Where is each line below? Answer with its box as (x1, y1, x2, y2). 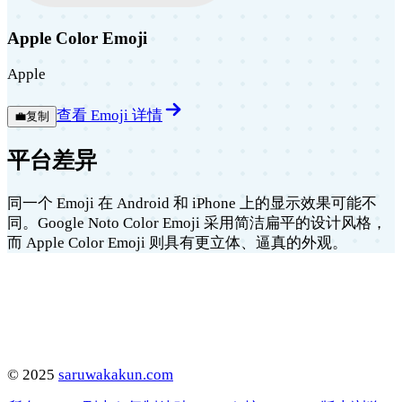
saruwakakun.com (58, 365, 173, 383)
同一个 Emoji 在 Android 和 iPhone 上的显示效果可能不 (7, 194, 377, 212)
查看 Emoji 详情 (57, 106, 162, 124)
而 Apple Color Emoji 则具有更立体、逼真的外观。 (7, 233, 347, 251)
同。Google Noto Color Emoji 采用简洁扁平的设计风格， (7, 214, 387, 232)
